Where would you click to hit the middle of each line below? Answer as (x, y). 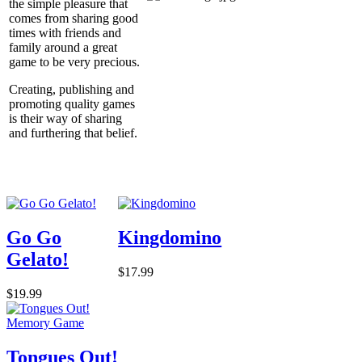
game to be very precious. (74, 61)
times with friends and (65, 32)
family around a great (63, 47)
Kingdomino (170, 237)
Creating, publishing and (72, 89)
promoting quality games (72, 103)
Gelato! (38, 259)
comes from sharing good (74, 18)
